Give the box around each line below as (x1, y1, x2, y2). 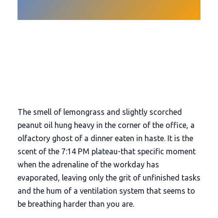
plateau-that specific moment (89, 146, 196, 156)
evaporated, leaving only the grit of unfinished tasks (17, 173, 200, 182)
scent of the (17, 146, 61, 156)
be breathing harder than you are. (17, 199, 134, 208)
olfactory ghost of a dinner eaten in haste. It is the (17, 133, 193, 143)
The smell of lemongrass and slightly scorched (17, 107, 182, 116)
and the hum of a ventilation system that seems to (17, 186, 195, 195)
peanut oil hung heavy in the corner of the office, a (17, 120, 195, 129)
